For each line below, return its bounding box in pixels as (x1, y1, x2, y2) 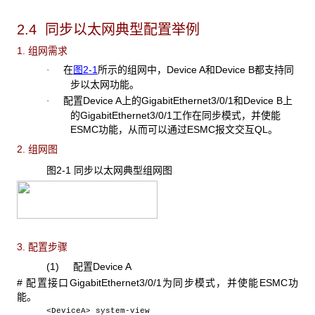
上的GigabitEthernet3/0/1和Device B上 (121, 94, 292, 106)
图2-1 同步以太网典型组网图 (46, 164, 172, 176)
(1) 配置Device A (46, 261, 131, 273)
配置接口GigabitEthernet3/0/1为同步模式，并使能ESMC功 (26, 276, 298, 288)
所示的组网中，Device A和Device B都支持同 (97, 64, 294, 76)
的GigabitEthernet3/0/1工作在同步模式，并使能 (70, 109, 281, 121)
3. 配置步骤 (17, 241, 67, 253)
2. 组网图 (17, 143, 58, 155)
